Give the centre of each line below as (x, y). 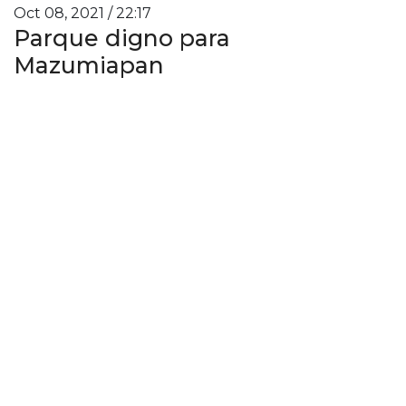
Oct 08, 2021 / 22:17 (82, 13)
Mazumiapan (89, 65)
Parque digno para (122, 38)
